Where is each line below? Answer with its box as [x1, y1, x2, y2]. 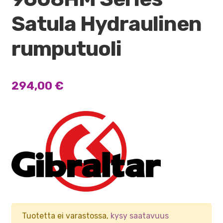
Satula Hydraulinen [11, 11, 202, 36]
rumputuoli [11, 36, 121, 61]
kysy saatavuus [110, 211, 169, 221]
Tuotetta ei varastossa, [21, 211, 111, 221]
